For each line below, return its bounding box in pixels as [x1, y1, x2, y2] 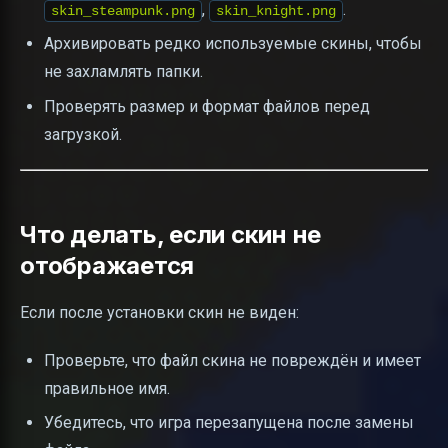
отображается [20, 250, 195, 280]
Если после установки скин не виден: [20, 302, 299, 322]
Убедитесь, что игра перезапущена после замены [44, 413, 414, 433]
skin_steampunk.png [51, 3, 195, 20]
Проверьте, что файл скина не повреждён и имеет [44, 350, 421, 370]
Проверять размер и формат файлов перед [44, 96, 370, 116]
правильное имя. [44, 378, 170, 398]
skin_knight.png [216, 3, 336, 20]
